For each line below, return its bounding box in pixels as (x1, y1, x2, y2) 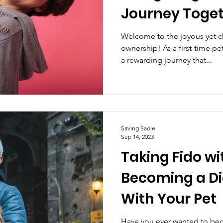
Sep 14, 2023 (121, 133, 154, 140)
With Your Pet (121, 189, 217, 209)
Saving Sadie (121, 124, 155, 132)
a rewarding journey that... (121, 55, 212, 65)
